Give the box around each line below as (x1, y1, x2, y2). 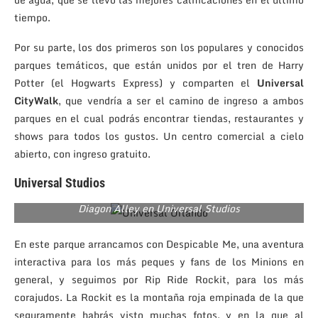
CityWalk (14, 92, 58, 109)
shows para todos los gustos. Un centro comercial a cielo (14, 127, 304, 144)
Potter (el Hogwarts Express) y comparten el (14, 74, 257, 91)
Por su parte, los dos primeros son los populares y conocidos (14, 38, 304, 55)
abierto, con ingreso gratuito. (14, 145, 150, 162)
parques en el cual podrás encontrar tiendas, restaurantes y (14, 109, 304, 126)
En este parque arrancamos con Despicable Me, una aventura (14, 235, 304, 252)
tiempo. (14, 9, 50, 26)
